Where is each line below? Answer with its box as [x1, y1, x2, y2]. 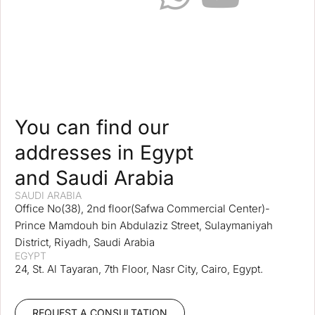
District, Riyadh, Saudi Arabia [15, 235, 155, 249]
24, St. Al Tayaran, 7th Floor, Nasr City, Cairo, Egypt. [15, 262, 263, 276]
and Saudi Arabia [15, 165, 174, 190]
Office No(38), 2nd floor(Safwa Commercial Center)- [15, 201, 270, 215]
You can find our [15, 115, 169, 139]
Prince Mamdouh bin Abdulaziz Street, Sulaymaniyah [15, 218, 273, 232]
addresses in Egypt [15, 140, 193, 165]
